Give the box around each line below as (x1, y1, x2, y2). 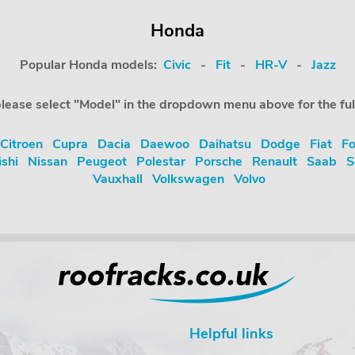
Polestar (136, 153, 185, 170)
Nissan (28, 153, 67, 170)
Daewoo (139, 136, 189, 153)
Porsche (195, 153, 242, 170)
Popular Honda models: (19, 56, 163, 74)
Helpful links (189, 324, 273, 343)
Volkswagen (152, 170, 224, 188)
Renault (252, 153, 297, 170)
